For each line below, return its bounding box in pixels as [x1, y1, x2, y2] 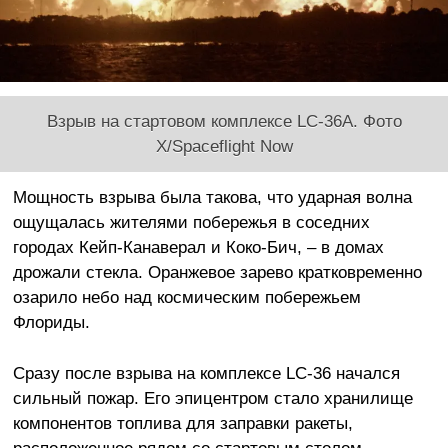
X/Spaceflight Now [155, 136, 293, 157]
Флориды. [12, 312, 90, 333]
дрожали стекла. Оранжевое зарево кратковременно [12, 262, 422, 283]
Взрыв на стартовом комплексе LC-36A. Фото [46, 111, 402, 132]
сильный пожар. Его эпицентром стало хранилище [12, 388, 413, 409]
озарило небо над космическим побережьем [12, 287, 361, 308]
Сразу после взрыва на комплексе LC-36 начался [12, 363, 400, 384]
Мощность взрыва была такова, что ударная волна [12, 187, 412, 208]
